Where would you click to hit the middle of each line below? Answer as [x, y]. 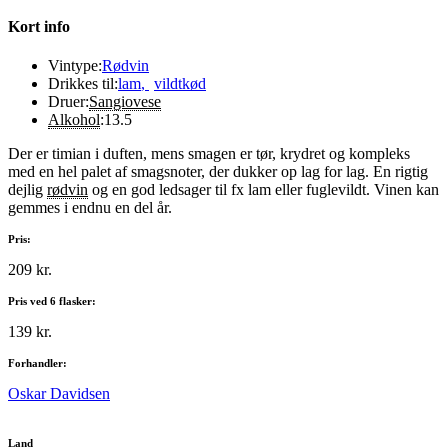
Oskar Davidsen [59, 394]
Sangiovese [125, 102]
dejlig [27, 190]
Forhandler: [37, 363]
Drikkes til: [83, 84]
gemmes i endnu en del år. [90, 208]
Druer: [68, 102]
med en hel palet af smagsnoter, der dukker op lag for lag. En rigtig [218, 172]
